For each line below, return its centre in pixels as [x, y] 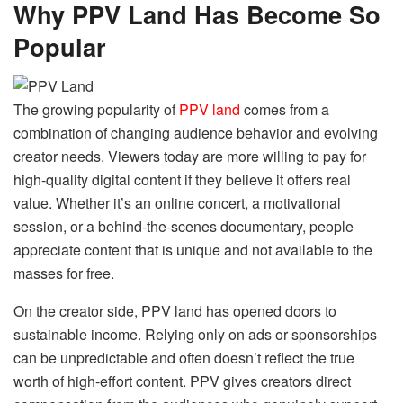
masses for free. [64, 273]
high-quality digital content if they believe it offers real [182, 180]
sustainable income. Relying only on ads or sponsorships [195, 335]
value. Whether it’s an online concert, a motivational [177, 203]
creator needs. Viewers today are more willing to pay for [190, 157]
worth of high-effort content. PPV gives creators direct [182, 381]
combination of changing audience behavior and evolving [196, 133]
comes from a [285, 110]
